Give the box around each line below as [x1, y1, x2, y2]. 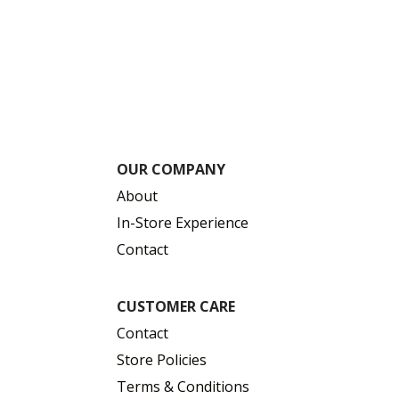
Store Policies [117, 350, 208, 370]
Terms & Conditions [117, 377, 250, 397]
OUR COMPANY [117, 159, 226, 179]
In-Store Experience [117, 212, 249, 232]
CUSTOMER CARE [117, 297, 236, 317]
